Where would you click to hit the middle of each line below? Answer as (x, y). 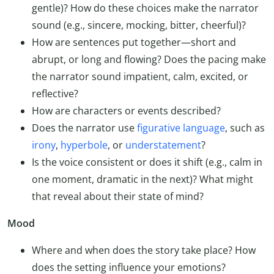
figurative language (181, 128)
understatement (163, 145)
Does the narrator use (84, 128)
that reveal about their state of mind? (118, 197)
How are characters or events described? (126, 111)
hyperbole (84, 145)
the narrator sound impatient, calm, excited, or (140, 77)
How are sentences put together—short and (134, 43)
